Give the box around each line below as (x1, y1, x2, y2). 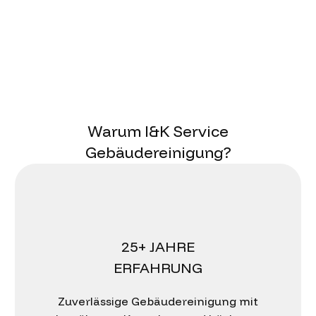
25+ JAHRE (121, 238, 195, 256)
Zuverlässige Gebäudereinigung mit (58, 294, 258, 309)
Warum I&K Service (87, 121, 229, 142)
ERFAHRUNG (114, 259, 202, 277)
